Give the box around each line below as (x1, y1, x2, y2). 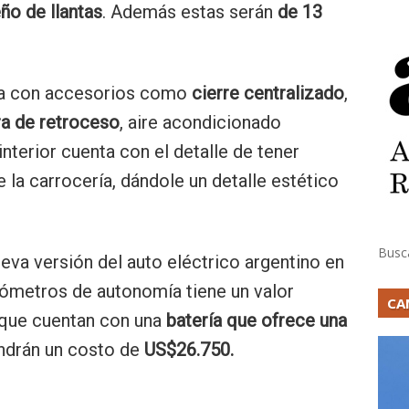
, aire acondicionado (120, 111, 281, 133)
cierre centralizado (192, 82, 344, 104)
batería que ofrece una (162, 309, 347, 331)
